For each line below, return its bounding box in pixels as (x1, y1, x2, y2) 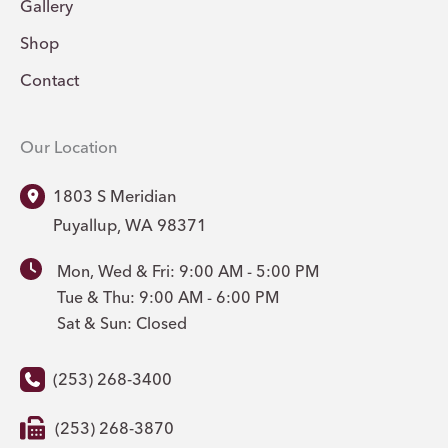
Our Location (20, 137, 118, 157)
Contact (20, 70, 79, 90)
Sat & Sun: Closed (57, 313, 187, 334)
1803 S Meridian (53, 185, 177, 206)
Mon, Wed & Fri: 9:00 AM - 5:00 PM (57, 261, 329, 282)
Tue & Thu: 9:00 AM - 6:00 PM (57, 287, 289, 308)
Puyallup (53, 214, 117, 235)
